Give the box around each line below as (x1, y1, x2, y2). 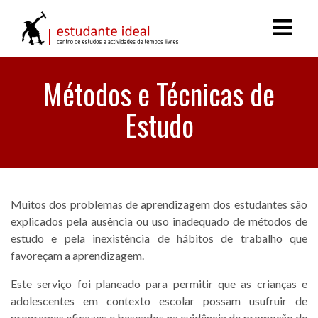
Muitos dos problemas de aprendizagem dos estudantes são (11, 197, 307, 211)
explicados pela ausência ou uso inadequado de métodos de (11, 214, 307, 228)
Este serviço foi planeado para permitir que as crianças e (11, 277, 307, 290)
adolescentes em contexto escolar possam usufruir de (11, 294, 307, 307)
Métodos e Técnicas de (43, 72, 275, 115)
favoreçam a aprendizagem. (11, 248, 144, 262)
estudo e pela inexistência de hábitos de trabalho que (11, 231, 307, 245)
